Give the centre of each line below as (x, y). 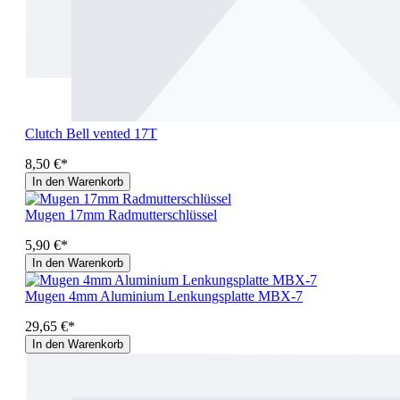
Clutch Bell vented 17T (91, 133)
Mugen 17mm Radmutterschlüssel (121, 214)
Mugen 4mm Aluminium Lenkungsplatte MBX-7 (164, 296)
